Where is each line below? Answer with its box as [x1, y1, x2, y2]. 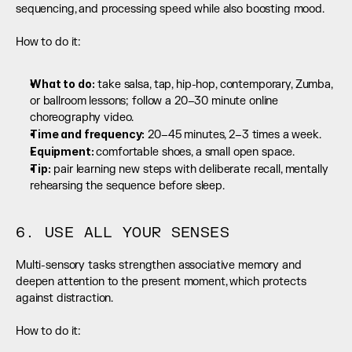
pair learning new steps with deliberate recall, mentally [50, 163, 328, 177]
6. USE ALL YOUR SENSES [16, 224, 229, 243]
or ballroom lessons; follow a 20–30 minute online [30, 94, 279, 108]
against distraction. [16, 291, 114, 306]
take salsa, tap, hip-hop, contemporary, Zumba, [94, 78, 332, 92]
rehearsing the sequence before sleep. [30, 179, 225, 193]
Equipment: [30, 145, 97, 159]
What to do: [30, 77, 95, 91]
